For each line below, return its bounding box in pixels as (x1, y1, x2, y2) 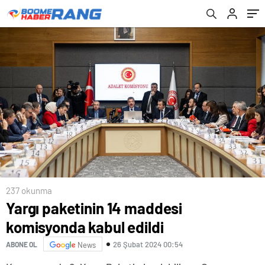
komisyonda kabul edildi (6, 218, 164, 237)
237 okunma (6, 185, 52, 196)
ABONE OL (6, 240, 37, 248)
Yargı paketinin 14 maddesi (6, 199, 183, 218)
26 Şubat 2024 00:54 (113, 239, 183, 249)
